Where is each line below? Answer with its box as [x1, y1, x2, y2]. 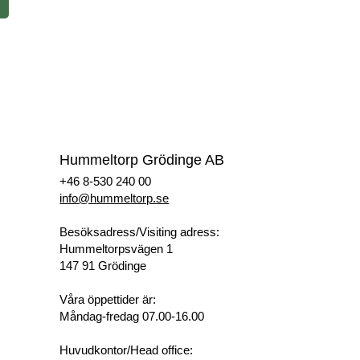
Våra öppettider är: [59, 292, 157, 306]
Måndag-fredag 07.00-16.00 [59, 309, 205, 323]
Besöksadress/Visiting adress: [59, 225, 220, 239]
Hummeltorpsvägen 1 [59, 242, 174, 256]
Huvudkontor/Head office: [59, 343, 194, 357]
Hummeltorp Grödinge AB [59, 152, 225, 168]
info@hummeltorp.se [59, 191, 170, 205]
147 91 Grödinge [59, 259, 147, 272]
